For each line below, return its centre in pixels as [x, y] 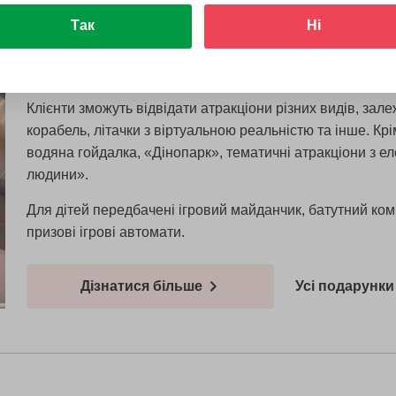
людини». [59, 174]
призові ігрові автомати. [105, 232]
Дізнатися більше [143, 286]
